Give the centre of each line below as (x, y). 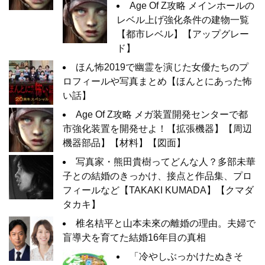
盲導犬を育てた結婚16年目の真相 (134, 237)
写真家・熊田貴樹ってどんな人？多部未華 (166, 161)
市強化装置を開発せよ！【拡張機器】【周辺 (157, 128)
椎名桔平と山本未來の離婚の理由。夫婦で (166, 223)
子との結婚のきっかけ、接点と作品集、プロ (157, 176)
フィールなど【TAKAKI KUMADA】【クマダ (158, 190)
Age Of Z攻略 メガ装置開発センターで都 (162, 114)
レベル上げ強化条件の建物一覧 (183, 20)
